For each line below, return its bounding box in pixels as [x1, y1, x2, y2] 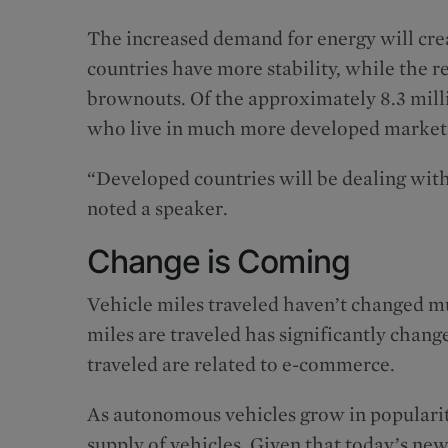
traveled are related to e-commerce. [87, 351, 395, 376]
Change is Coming [87, 241, 350, 281]
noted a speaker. [87, 195, 228, 220]
